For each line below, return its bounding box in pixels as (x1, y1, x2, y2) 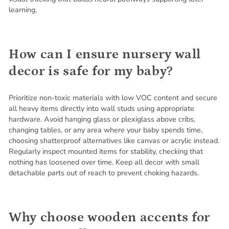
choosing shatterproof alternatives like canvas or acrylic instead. (9, 135, 219, 146)
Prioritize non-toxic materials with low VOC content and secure (9, 92, 217, 103)
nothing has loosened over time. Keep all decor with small (9, 156, 199, 167)
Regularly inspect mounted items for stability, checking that (9, 146, 203, 156)
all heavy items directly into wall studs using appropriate (9, 103, 194, 113)
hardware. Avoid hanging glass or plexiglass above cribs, (9, 113, 195, 124)
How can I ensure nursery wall (9, 47, 201, 62)
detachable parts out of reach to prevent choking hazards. (9, 167, 199, 178)
